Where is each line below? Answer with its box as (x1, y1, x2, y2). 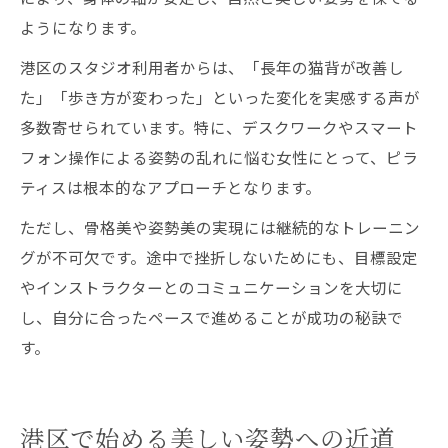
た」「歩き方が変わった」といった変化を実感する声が (20, 86, 420, 108)
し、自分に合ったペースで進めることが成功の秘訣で (20, 306, 403, 328)
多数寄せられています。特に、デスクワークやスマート (20, 116, 418, 138)
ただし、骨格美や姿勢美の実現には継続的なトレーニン (20, 216, 420, 238)
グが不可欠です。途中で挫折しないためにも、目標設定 (20, 246, 418, 268)
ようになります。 (20, 16, 146, 38)
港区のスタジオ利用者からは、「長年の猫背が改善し (20, 56, 404, 78)
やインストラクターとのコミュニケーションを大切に (20, 276, 403, 298)
